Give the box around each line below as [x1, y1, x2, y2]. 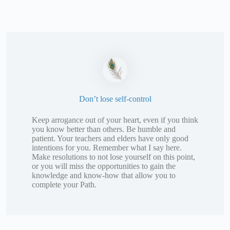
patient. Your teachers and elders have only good [32, 134, 188, 143]
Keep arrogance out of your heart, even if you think [32, 116, 198, 124]
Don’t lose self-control [79, 94, 151, 103]
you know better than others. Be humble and [32, 125, 176, 133]
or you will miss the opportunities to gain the [32, 162, 176, 170]
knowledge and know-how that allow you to [32, 171, 176, 180]
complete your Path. [32, 180, 97, 189]
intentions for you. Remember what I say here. [32, 143, 182, 152]
